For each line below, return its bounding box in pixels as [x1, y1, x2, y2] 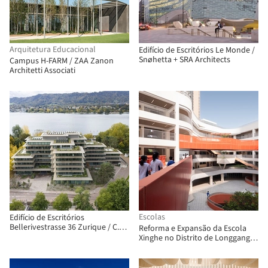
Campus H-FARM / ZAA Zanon [10, 55, 114, 67]
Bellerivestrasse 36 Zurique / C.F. [10, 221, 124, 233]
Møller [10, 231, 32, 243]
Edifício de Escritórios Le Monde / [139, 44, 255, 56]
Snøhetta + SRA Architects [139, 54, 230, 66]
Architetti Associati [10, 65, 75, 77]
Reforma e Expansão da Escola [139, 223, 246, 234]
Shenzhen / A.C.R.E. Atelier [139, 242, 232, 254]
